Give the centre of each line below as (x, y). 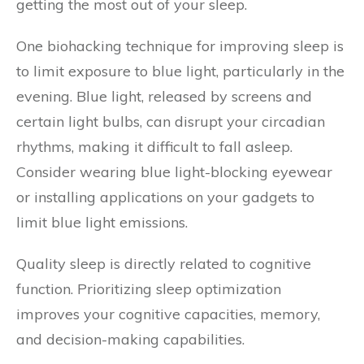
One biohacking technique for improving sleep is (180, 46)
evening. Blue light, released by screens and (164, 96)
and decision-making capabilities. (130, 339)
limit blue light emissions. (102, 222)
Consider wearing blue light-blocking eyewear (174, 172)
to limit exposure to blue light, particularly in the (180, 71)
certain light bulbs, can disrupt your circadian (171, 121)
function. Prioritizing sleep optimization (149, 289)
